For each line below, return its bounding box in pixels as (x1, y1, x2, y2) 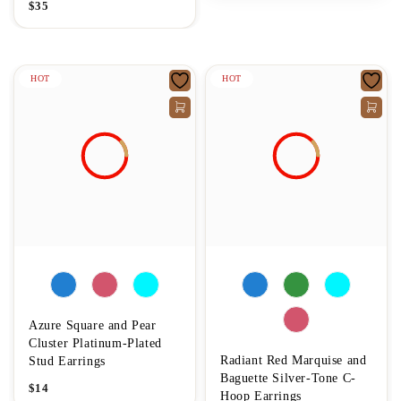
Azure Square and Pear (29, 318, 157, 332)
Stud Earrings (29, 354, 106, 368)
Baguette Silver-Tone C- (220, 371, 356, 385)
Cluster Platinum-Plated (29, 336, 162, 350)
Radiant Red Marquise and (220, 353, 367, 367)
